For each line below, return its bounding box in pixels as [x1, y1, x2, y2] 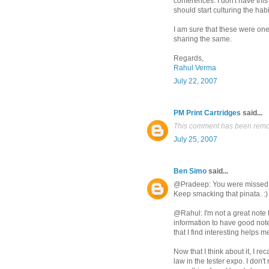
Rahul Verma [174, 64, 216, 73]
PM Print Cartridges [174, 109, 241, 118]
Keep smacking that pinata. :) [174, 190, 268, 199]
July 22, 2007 [174, 77, 217, 86]
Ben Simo [174, 167, 207, 176]
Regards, [174, 54, 204, 63]
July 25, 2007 [174, 135, 217, 144]
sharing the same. [174, 35, 232, 44]
